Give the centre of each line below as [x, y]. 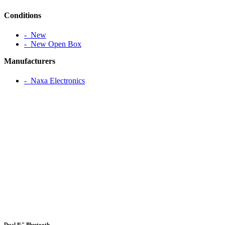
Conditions [23, 15]
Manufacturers [30, 61]
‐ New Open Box [53, 44]
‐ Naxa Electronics [54, 81]
